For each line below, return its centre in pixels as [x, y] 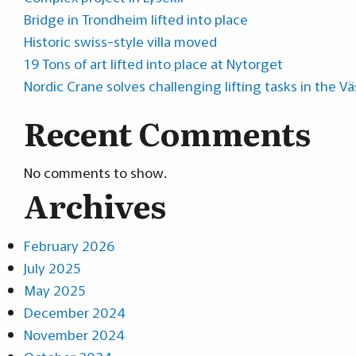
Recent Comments [167, 133]
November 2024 [74, 334]
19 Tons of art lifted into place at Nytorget [153, 63]
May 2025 [54, 289]
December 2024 [75, 311]
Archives [95, 205]
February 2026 [69, 245]
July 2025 [52, 267]
